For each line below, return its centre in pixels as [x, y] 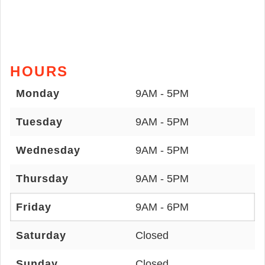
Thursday [42, 179]
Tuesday [39, 122]
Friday [34, 207]
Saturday [41, 235]
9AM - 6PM [162, 207]
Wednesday [48, 150]
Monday [38, 93]
